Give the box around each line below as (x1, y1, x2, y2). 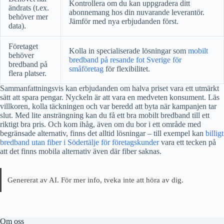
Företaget (8, 42, 38, 51)
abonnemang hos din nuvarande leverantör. (69, 8, 204, 17)
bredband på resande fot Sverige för (69, 55, 181, 64)
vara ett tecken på (159, 138, 216, 147)
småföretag (69, 64, 103, 73)
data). (8, 21, 26, 30)
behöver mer (8, 12, 48, 21)
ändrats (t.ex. (8, 3, 49, 12)
